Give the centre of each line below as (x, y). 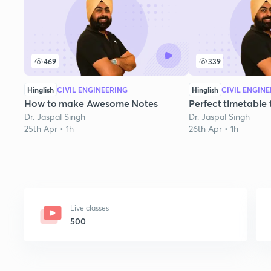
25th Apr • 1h (49, 129)
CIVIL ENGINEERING (92, 90)
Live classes (90, 207)
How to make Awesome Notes (91, 103)
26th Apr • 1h (214, 129)
